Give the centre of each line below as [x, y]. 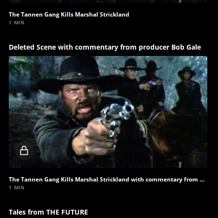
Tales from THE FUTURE [48, 212]
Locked [45, 150]
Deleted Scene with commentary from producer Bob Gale [105, 47]
